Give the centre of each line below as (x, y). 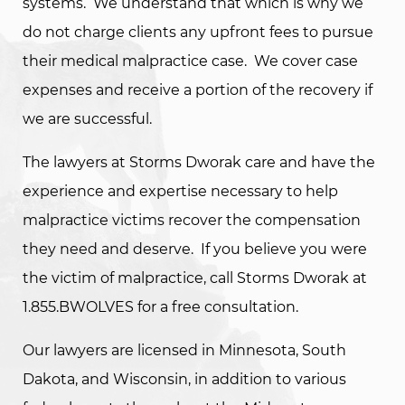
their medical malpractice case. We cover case (190, 61)
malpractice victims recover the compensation (192, 220)
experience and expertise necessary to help (180, 191)
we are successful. (89, 118)
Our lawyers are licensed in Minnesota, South (184, 350)
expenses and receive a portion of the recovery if (198, 89)
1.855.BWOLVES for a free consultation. (160, 306)
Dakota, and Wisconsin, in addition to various (184, 379)
